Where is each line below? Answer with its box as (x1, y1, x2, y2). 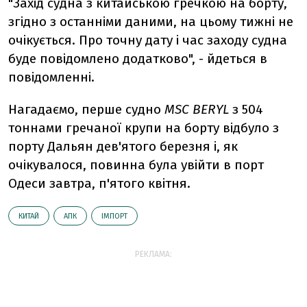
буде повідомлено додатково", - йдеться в (8, 51, 267, 66)
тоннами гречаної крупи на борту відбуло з (8, 120, 279, 136)
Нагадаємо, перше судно (8, 101, 164, 117)
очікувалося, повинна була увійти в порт (8, 157, 264, 173)
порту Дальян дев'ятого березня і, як (8, 138, 238, 154)
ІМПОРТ (101, 212, 127, 221)
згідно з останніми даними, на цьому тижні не (8, 14, 293, 29)
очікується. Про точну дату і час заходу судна (8, 32, 287, 48)
